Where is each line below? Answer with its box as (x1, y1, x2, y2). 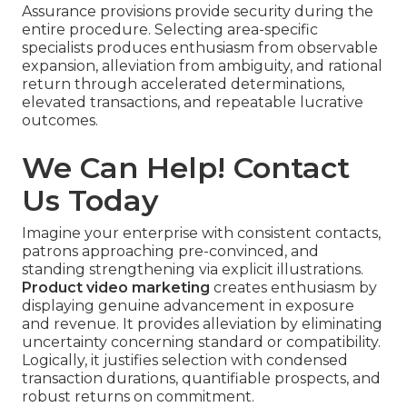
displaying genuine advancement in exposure (22, 296, 354, 314)
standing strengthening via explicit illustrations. (22, 260, 363, 278)
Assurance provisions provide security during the (22, 2, 373, 20)
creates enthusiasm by (210, 278, 377, 296)
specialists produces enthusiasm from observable (22, 38, 378, 56)
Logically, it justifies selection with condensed (22, 351, 348, 369)
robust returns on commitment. (22, 387, 254, 405)
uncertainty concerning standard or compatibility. (22, 333, 381, 351)
